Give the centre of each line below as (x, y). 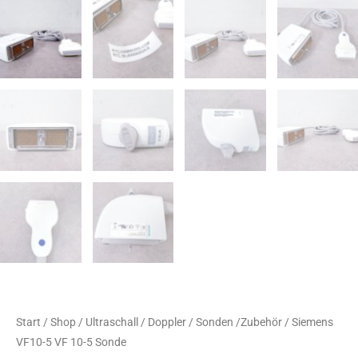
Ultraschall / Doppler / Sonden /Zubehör (184, 322)
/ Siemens (308, 322)
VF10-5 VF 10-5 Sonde (71, 342)
